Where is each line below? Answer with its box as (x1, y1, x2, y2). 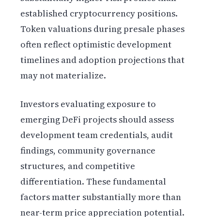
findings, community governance (20, 144, 156, 157)
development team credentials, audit (20, 129, 173, 141)
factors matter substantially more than (20, 191, 182, 203)
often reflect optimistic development (20, 38, 172, 51)
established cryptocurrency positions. (20, 7, 178, 20)
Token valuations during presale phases (20, 23, 185, 35)
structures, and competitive (20, 160, 136, 172)
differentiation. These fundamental (20, 175, 167, 188)
